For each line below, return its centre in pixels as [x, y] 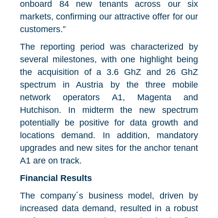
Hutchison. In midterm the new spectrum [109, 110]
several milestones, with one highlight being [109, 60]
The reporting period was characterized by [109, 47]
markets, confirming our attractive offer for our [109, 17]
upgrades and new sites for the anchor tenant [109, 148]
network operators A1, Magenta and [109, 98]
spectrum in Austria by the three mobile [109, 85]
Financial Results [56, 178]
